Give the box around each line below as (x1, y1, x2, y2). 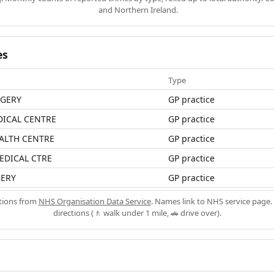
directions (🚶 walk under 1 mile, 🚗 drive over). (53, 207, 221, 218)
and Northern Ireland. (98, 4, 178, 15)
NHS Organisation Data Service (38, 195, 151, 207)
